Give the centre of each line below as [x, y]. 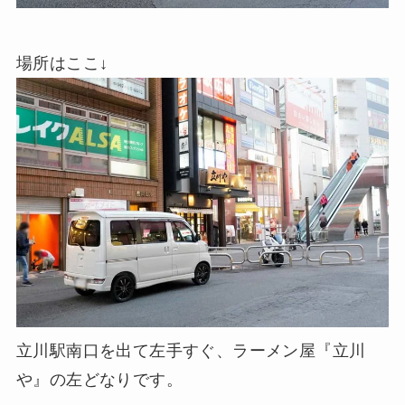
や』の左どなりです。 [99, 379]
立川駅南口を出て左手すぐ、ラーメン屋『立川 [191, 350]
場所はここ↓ [62, 64]
